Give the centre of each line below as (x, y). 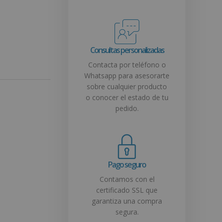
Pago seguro (127, 165)
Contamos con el (127, 179)
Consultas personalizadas (127, 50)
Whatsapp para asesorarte (127, 76)
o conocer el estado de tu (127, 98)
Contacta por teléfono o (127, 65)
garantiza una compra (127, 201)
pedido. (127, 109)
